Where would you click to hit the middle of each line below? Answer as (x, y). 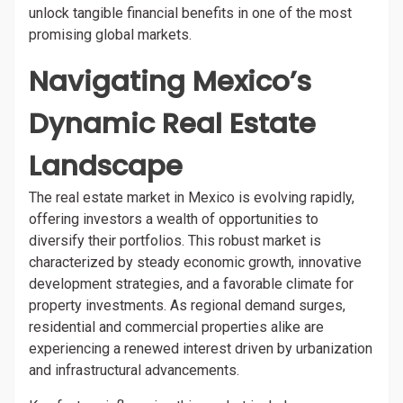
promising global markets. (110, 35)
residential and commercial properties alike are (176, 327)
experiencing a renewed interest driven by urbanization (201, 349)
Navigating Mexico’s (170, 81)
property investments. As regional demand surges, (187, 305)
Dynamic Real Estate (172, 123)
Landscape (106, 166)
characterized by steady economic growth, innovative (195, 262)
